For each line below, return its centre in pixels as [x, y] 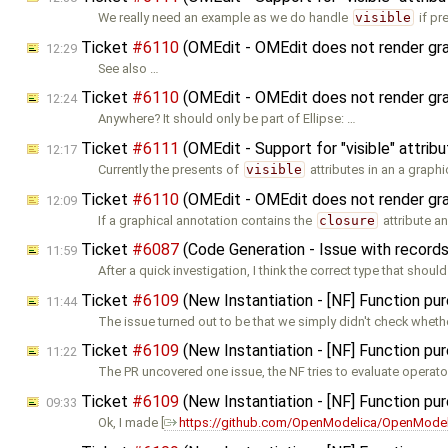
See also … [129, 68]
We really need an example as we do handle [225, 18]
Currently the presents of [170, 169]
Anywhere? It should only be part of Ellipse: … [227, 119]
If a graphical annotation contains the [207, 220]
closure [347, 220]
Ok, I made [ [131, 422]
